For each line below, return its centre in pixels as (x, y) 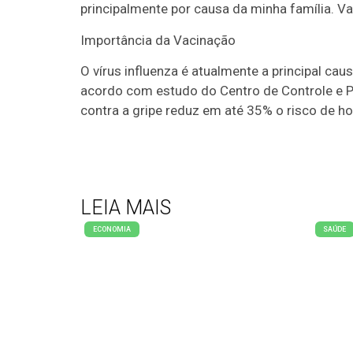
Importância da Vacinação (158, 40)
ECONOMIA (111, 229)
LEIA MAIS (126, 208)
